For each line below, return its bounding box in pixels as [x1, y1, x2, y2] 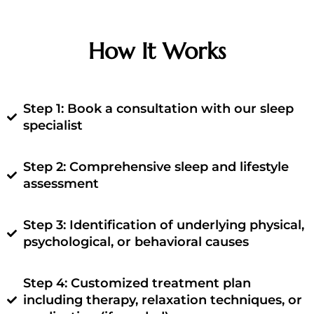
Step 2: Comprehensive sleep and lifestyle [22, 159, 289, 175]
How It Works [88, 37, 226, 66]
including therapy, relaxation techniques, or [22, 292, 302, 308]
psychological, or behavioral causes [22, 234, 249, 250]
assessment [22, 176, 99, 192]
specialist [22, 118, 83, 134]
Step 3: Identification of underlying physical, [22, 217, 304, 233]
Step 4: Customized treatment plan [22, 275, 251, 292]
